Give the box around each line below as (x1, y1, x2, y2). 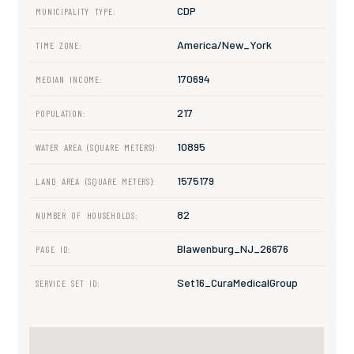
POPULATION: (36, 107, 86, 119)
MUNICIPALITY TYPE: (36, 6, 116, 17)
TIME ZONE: (36, 40, 82, 51)
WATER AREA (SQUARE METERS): (36, 141, 158, 153)
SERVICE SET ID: (36, 277, 101, 289)
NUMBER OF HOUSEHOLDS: (36, 209, 138, 221)
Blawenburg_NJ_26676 (177, 242, 288, 256)
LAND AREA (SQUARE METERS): (36, 175, 156, 187)
